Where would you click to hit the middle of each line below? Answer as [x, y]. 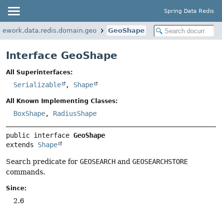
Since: [16, 188]
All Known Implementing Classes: [62, 101]
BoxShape [29, 114]
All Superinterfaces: [39, 73]
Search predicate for [43, 161]
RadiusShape [75, 114]
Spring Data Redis [189, 11]
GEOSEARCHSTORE [160, 161]
